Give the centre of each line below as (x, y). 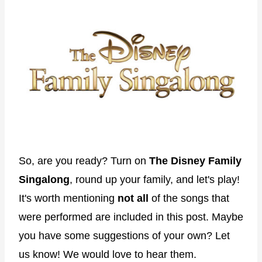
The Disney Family (195, 161)
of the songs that (189, 198)
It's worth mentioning (68, 198)
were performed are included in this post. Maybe (131, 217)
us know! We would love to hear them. (108, 254)
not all (133, 198)
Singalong (44, 179)
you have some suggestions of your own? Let (124, 235)
